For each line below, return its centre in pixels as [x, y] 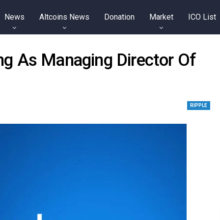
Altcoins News [64, 17]
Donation [119, 17]
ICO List [202, 17]
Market [161, 17]
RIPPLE [199, 105]
